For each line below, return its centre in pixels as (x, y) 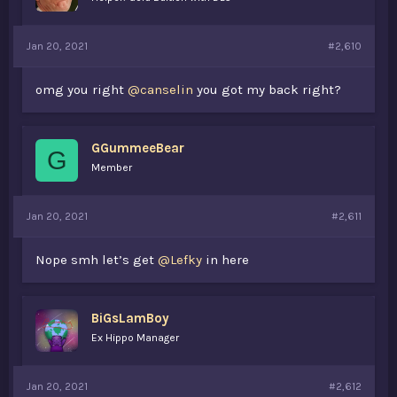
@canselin (160, 90)
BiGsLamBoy (130, 318)
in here (226, 260)
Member (112, 167)
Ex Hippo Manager (135, 338)
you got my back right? (267, 90)
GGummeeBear (138, 148)
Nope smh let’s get (97, 260)
